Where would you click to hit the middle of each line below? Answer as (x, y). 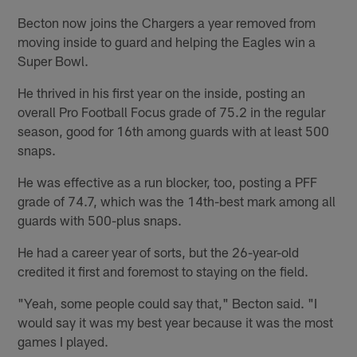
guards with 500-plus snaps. (100, 220)
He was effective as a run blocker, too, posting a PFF (168, 181)
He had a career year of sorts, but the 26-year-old (159, 251)
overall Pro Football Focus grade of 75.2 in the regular (172, 111)
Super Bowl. (53, 60)
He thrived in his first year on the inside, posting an (162, 92)
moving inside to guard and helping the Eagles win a (167, 41)
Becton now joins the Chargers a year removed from (167, 22)
